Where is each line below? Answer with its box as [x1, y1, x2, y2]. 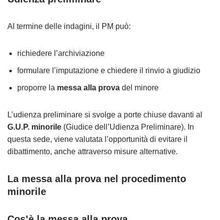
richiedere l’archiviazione [17, 49, 105, 57]
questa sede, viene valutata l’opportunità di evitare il [7, 135, 188, 143]
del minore [120, 83, 159, 92]
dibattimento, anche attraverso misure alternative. [7, 147, 178, 156]
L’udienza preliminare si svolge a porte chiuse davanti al [7, 110, 202, 119]
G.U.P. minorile [7, 123, 61, 131]
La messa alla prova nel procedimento [7, 173, 186, 184]
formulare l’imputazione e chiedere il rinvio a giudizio [17, 66, 200, 75]
